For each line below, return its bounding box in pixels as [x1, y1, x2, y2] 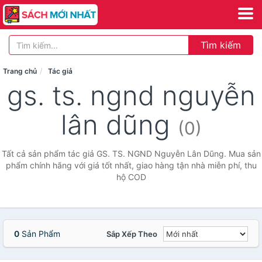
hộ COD [116, 172, 146, 182]
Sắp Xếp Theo [106, 229, 157, 239]
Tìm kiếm [201, 39, 241, 51]
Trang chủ [3, 67, 37, 75]
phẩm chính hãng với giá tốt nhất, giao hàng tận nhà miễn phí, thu [5, 160, 257, 170]
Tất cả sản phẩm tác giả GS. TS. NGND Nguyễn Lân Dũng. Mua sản [1, 149, 261, 158]
